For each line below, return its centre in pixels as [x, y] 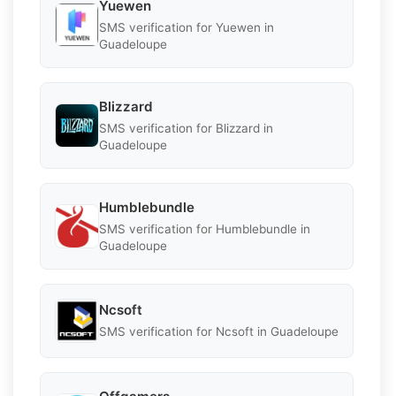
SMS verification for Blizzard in [186, 128]
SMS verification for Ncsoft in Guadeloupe [219, 332]
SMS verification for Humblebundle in [205, 228]
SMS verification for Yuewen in [187, 27]
